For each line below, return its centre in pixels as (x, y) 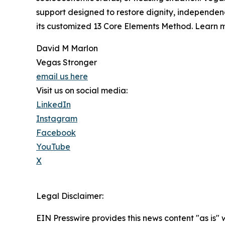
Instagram (57, 118)
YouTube (53, 146)
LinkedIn (53, 104)
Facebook (56, 132)
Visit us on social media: (82, 90)
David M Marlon (67, 48)
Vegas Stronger (67, 62)
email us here (62, 76)
